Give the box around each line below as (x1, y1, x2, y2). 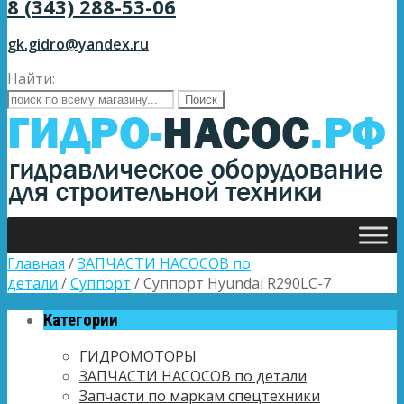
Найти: (7, 69, 55, 88)
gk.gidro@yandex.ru (7, 34, 149, 54)
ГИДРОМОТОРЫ (79, 346, 197, 367)
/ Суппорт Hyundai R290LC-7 (131, 273, 331, 293)
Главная (7, 253, 65, 273)
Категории (43, 309, 118, 330)
